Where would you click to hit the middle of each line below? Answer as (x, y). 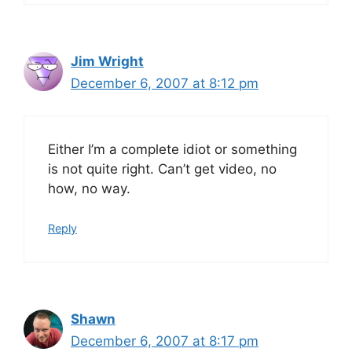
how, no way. (89, 188)
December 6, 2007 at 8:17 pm (165, 341)
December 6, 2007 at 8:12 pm (165, 83)
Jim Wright (107, 61)
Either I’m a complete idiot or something (172, 149)
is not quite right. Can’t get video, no (162, 169)
